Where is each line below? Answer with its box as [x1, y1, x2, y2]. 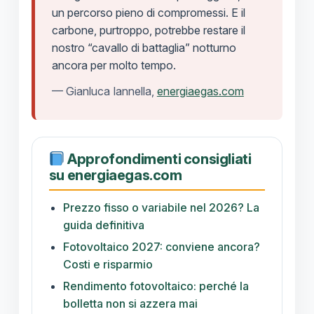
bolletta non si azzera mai [62, 296, 198, 311]
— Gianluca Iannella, [51, 84, 157, 99]
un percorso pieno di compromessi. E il [51, 6, 245, 20]
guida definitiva [62, 218, 144, 233]
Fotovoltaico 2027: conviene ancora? [62, 240, 260, 254]
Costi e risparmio [62, 257, 153, 272]
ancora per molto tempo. [51, 58, 176, 73]
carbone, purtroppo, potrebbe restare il [51, 23, 245, 38]
